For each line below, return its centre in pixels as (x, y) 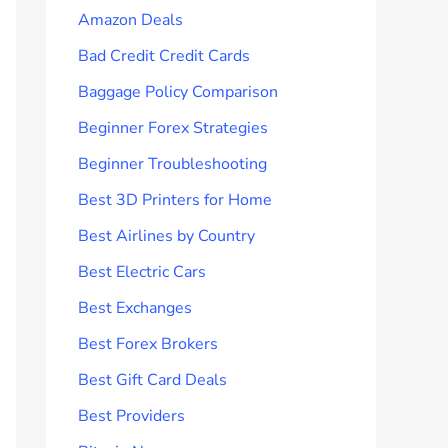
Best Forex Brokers (148, 343)
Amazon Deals (130, 19)
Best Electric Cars (142, 271)
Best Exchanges (135, 307)
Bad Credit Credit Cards (164, 55)
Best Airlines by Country (166, 235)
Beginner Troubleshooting (172, 163)
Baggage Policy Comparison (178, 91)
